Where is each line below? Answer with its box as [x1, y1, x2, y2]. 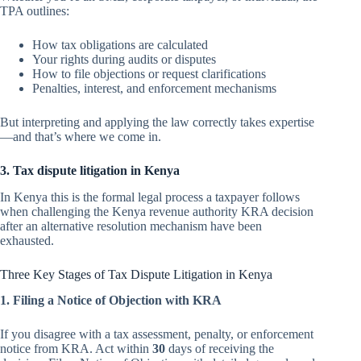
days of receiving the [165, 342, 274, 356]
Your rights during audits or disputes [32, 52, 216, 66]
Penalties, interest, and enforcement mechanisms [32, 81, 276, 95]
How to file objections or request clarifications [32, 66, 266, 81]
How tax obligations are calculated [32, 37, 208, 52]
